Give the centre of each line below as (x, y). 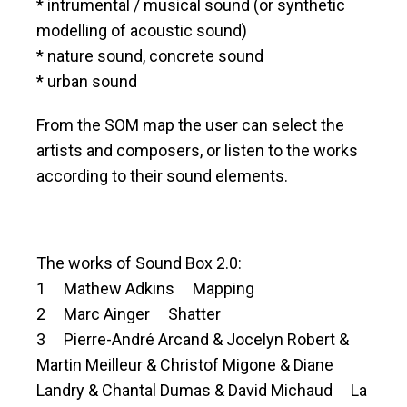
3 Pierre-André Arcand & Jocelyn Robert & (193, 340)
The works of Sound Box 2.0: (139, 263)
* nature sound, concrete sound (150, 56)
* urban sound (87, 82)
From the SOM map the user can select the (190, 125)
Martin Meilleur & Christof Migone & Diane (185, 365)
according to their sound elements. (162, 176)
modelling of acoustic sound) (142, 31)
